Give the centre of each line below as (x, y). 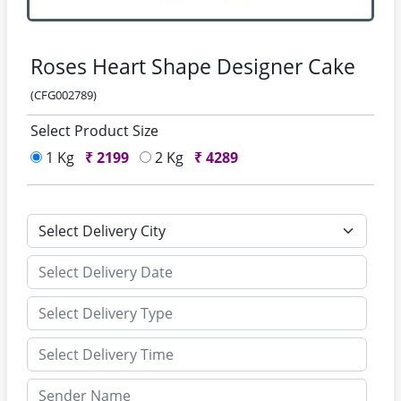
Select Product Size (94, 131)
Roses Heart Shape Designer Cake (193, 66)
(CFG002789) (64, 95)
